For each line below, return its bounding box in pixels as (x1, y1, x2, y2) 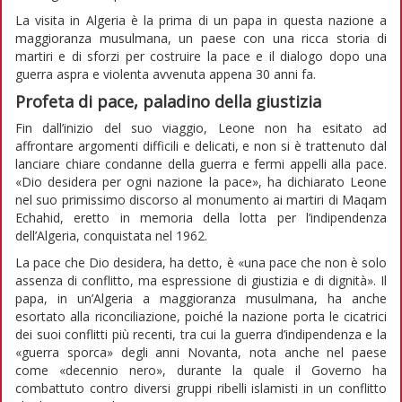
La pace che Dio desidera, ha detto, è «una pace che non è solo (15, 253, 387, 271)
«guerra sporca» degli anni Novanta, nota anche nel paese (15, 343, 387, 361)
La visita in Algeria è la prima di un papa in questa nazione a (15, 11, 387, 29)
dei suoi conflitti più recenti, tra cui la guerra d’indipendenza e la (15, 325, 387, 343)
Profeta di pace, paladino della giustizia (15, 90, 321, 112)
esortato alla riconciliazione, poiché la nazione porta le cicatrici (15, 307, 387, 325)
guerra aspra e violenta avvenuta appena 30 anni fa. (15, 65, 316, 83)
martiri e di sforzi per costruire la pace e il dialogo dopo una (15, 47, 387, 65)
